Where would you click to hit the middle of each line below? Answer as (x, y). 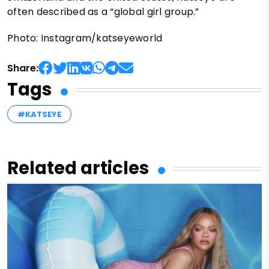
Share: (23, 68)
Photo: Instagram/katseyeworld (85, 38)
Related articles (78, 168)
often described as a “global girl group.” (103, 12)
